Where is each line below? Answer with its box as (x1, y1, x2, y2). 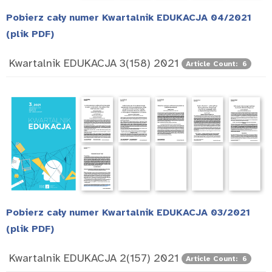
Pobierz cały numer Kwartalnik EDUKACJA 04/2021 (6, 11, 251, 24)
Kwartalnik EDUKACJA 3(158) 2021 (9, 56, 178, 70)
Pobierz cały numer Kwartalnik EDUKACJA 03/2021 (6, 206, 250, 219)
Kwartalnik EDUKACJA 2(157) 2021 (9, 251, 178, 265)
